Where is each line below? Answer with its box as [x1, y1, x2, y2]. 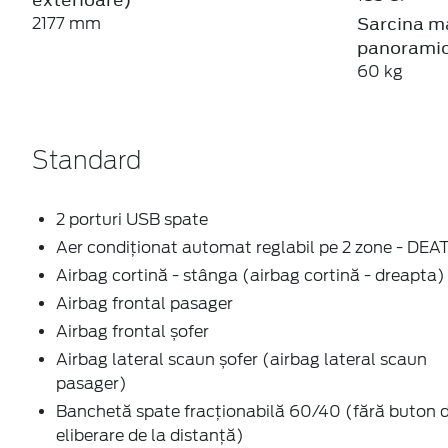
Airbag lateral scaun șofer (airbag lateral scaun [56, 349, 427, 369]
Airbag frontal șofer [56, 321, 209, 341]
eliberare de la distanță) [56, 425, 244, 445]
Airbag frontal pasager [56, 293, 233, 313]
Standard [32, 149, 141, 174]
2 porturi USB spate [56, 209, 208, 229]
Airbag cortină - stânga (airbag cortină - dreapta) [56, 265, 445, 285]
